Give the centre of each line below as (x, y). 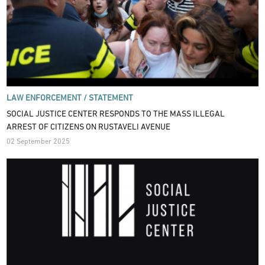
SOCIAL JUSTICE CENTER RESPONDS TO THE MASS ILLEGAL (116, 114)
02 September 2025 (38, 142)
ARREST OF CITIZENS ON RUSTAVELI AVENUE (89, 127)
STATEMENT (111, 99)
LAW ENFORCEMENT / (47, 99)
